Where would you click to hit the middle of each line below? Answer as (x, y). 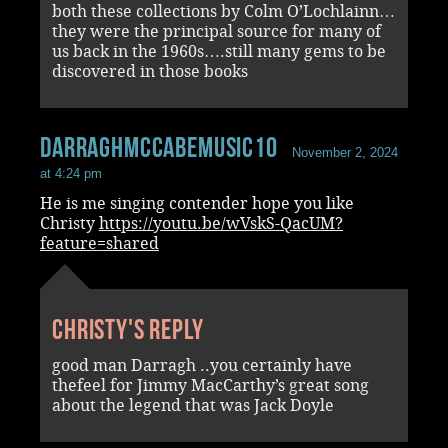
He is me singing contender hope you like (197, 203)
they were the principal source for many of (216, 31)
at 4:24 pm (71, 173)
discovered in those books (150, 71)
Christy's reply (128, 329)
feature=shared (99, 243)
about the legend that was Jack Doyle (193, 405)
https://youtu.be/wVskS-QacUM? (221, 223)
